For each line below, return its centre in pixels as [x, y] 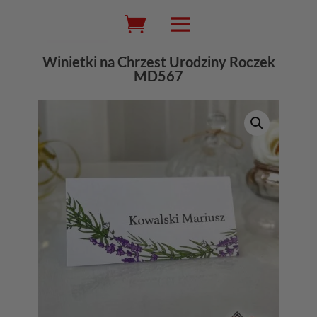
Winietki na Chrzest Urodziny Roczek [158, 62]
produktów [135, 25]
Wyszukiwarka [142, 15]
